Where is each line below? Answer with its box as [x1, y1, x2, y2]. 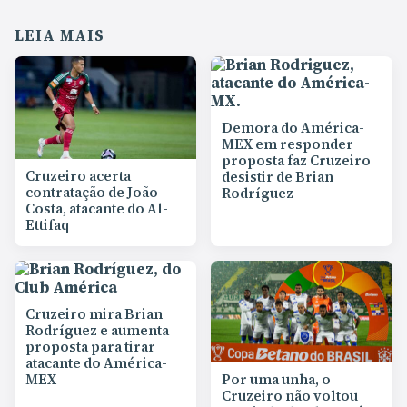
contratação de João [25, 182, 158, 202]
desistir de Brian [222, 167, 333, 187]
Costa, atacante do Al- [25, 198, 168, 218]
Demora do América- [222, 118, 364, 138]
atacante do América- [25, 352, 167, 372]
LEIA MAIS [15, 25, 105, 47]
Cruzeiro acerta [25, 165, 131, 185]
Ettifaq [25, 214, 69, 234]
